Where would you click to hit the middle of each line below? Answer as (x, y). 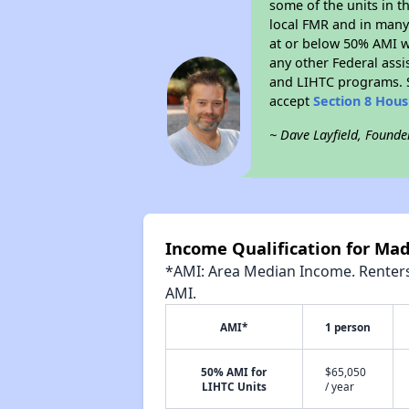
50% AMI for (234, 372)
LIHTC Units (234, 386)
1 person (347, 327)
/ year (339, 386)
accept (292, 101)
